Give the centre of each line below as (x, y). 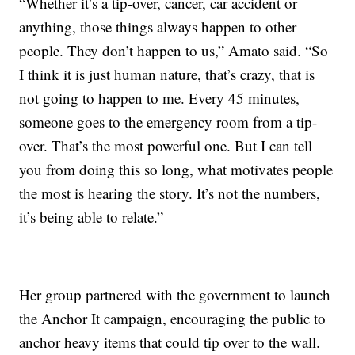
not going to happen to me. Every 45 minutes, (160, 98)
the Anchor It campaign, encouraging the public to (173, 319)
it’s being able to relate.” (92, 217)
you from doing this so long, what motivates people (176, 170)
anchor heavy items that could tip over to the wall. (170, 342)
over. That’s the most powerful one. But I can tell (166, 146)
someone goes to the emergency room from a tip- (168, 122)
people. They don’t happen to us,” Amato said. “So (174, 51)
